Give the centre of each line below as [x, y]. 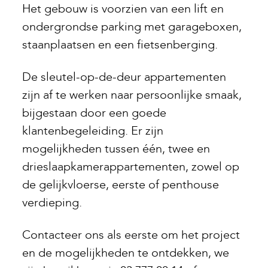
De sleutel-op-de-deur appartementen [124, 77]
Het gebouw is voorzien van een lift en [123, 9]
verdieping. [52, 203]
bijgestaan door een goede [95, 113]
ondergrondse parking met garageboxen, [132, 27]
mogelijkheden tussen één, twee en [116, 149]
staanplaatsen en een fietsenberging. [120, 45]
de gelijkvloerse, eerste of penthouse [121, 185]
